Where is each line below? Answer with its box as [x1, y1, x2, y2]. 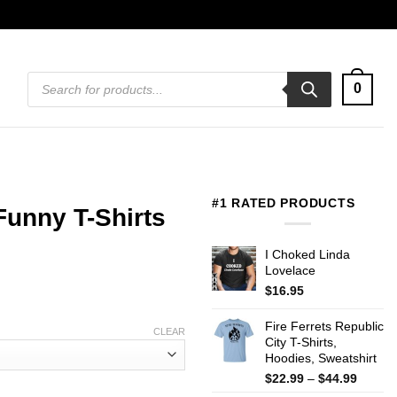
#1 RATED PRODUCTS [212, 196, 355, 210]
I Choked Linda [265, 246, 350, 261]
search [27, 82, 63, 94]
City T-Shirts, [265, 334, 337, 349]
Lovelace [265, 262, 315, 277]
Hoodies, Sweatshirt [265, 350, 377, 365]
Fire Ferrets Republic [265, 318, 384, 333]
